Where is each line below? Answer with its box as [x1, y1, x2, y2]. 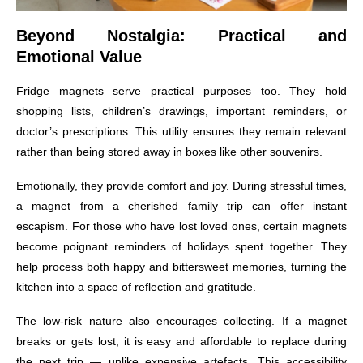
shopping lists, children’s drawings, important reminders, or [16, 104, 347, 117]
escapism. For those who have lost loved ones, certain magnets [16, 219, 347, 233]
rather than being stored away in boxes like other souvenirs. [16, 144, 322, 158]
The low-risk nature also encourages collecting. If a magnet [16, 314, 347, 327]
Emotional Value [16, 47, 142, 66]
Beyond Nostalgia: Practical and [16, 26, 347, 45]
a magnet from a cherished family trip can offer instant [16, 199, 347, 212]
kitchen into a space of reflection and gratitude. [16, 280, 256, 293]
